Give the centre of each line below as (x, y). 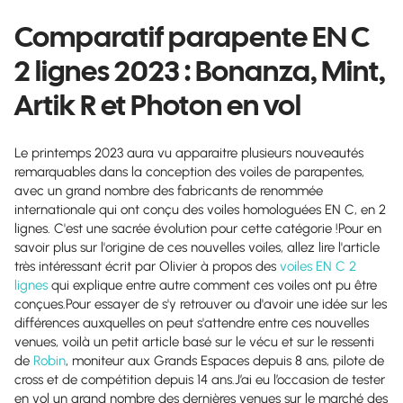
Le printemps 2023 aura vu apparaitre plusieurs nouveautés (189, 153)
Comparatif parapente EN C (192, 37)
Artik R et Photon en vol (158, 105)
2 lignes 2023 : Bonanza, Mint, (200, 71)
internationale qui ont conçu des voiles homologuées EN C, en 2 (200, 210)
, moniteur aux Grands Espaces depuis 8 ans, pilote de (225, 361)
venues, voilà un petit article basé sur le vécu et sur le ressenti (194, 342)
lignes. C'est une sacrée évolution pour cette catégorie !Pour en (198, 228)
